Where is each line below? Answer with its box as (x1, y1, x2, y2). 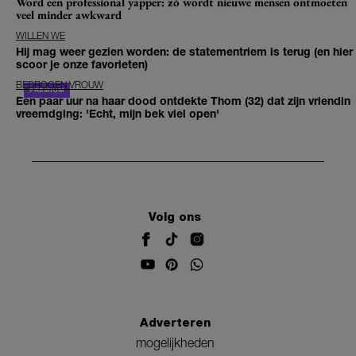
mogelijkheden (135, 335, 215, 350)
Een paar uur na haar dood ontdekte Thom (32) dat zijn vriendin (16, 94, 350, 108)
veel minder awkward (16, 7, 122, 23)
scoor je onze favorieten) (16, 57, 148, 72)
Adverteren (139, 315, 211, 331)
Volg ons (149, 209, 201, 224)
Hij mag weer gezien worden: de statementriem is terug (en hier (16, 44, 353, 59)
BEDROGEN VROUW (16, 79, 103, 91)
